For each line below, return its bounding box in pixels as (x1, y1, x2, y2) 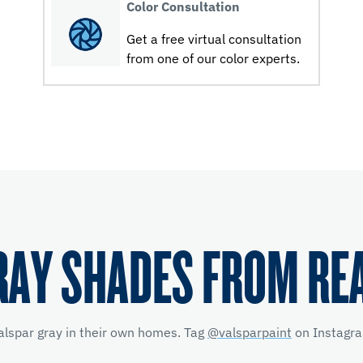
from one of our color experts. (126, 50, 300, 66)
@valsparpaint (207, 324, 292, 340)
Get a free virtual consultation (126, 31, 301, 47)
